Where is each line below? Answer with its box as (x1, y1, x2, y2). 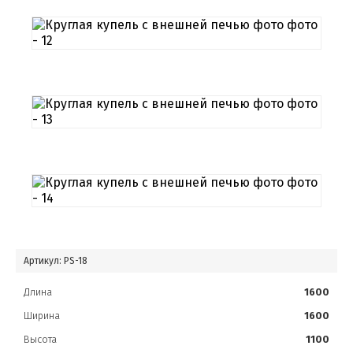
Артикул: (24, 255, 64, 266)
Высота (24, 333, 57, 345)
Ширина (24, 310, 60, 321)
